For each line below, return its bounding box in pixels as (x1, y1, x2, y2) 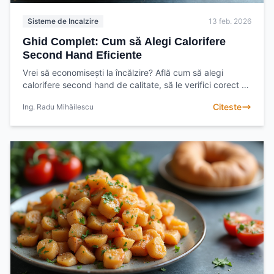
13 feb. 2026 (209, 17, 251, 26)
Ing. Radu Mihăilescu (23, 102, 94, 112)
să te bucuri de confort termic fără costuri (23, 92, 189, 103)
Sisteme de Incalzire (28, 17, 98, 26)
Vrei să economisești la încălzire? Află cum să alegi (23, 67, 223, 78)
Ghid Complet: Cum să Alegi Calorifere (23, 35, 226, 48)
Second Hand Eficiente (23, 49, 142, 62)
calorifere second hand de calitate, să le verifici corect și (23, 80, 248, 91)
